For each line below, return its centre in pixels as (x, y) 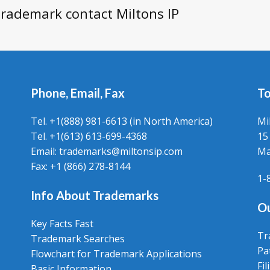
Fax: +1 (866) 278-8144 (80, 166)
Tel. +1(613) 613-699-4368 (89, 136)
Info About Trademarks (94, 195)
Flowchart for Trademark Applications (116, 254)
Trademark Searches (77, 239)
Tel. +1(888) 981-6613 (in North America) (121, 121)
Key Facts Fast (62, 224)
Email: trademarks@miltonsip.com (106, 151)
